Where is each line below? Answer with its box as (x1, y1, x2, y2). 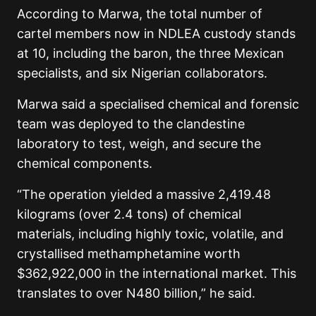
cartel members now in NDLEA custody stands (17, 25, 296, 41)
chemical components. (17, 155, 152, 171)
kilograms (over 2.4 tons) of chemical (17, 206, 241, 221)
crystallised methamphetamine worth (17, 245, 241, 261)
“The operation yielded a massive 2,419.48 (17, 186, 271, 202)
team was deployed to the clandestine (17, 116, 245, 131)
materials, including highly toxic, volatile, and (17, 226, 284, 241)
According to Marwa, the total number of (17, 6, 262, 21)
